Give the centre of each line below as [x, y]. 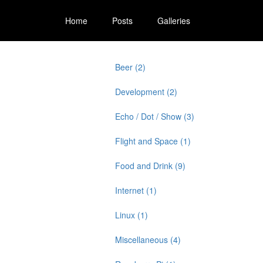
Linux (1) [131, 215]
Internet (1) [136, 190]
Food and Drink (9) [150, 166]
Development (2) [146, 92]
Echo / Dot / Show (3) [155, 116]
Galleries [174, 20]
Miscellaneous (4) [148, 240]
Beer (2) [130, 67]
